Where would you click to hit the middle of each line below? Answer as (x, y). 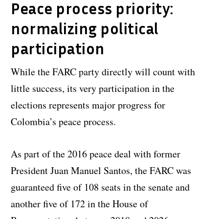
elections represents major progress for (88, 105)
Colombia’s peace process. (64, 122)
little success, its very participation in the (93, 88)
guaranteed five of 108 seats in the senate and (100, 187)
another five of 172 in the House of (80, 204)
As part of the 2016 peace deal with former (96, 154)
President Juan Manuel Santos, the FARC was (101, 171)
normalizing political (85, 29)
